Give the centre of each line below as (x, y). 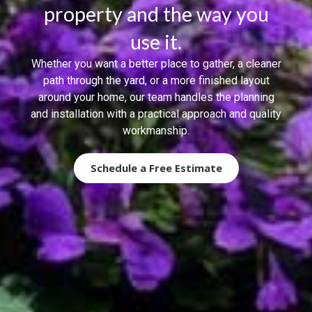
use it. (156, 42)
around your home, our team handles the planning (156, 97)
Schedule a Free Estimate (156, 168)
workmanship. (156, 131)
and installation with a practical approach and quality (156, 114)
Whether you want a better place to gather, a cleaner (156, 64)
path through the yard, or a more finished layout (156, 81)
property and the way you (156, 14)
